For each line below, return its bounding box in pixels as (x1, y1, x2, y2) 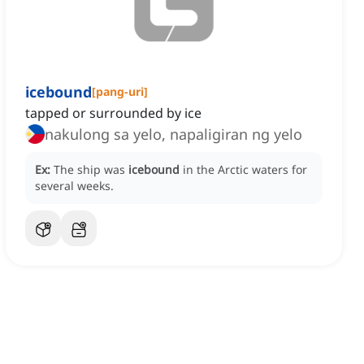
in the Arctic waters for (183, 162, 307, 178)
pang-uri (96, 84, 144, 100)
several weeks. (35, 178, 114, 194)
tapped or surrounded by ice (25, 104, 201, 123)
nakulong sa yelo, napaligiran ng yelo (45, 124, 302, 145)
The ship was (54, 162, 128, 178)
